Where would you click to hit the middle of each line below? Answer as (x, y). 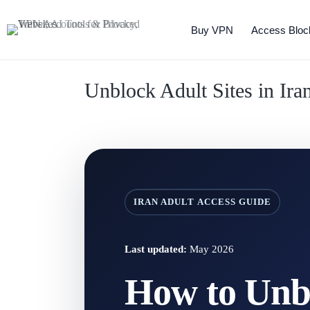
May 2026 (210, 249)
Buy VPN (212, 30)
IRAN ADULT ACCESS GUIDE (203, 202)
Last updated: (156, 249)
